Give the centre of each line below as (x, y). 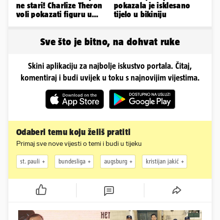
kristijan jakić (162, 162)
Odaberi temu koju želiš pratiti (74, 132)
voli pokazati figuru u (54, 14)
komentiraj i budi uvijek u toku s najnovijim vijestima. (110, 77)
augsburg (116, 162)
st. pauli (30, 162)
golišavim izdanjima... (56, 23)
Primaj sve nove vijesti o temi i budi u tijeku (79, 143)
